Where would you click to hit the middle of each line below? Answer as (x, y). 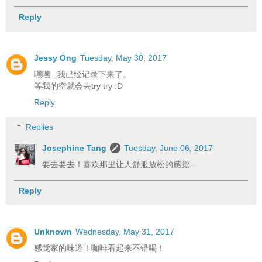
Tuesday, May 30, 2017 (123, 58)
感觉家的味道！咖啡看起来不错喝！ (99, 248)
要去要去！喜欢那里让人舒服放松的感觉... (120, 164)
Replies (40, 127)
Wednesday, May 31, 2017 (125, 232)
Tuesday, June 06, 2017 (169, 148)
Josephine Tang (75, 148)
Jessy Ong (55, 58)
